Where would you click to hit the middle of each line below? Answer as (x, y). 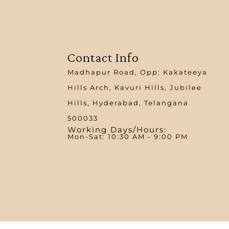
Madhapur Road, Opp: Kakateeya (137, 72)
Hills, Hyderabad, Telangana (128, 103)
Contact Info (103, 58)
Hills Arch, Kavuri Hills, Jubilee (134, 87)
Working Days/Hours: (117, 130)
